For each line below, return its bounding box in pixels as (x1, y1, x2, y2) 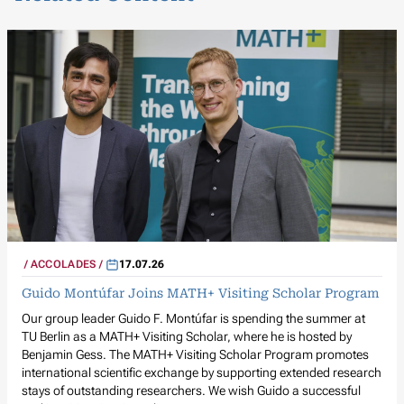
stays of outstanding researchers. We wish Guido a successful (22, 383, 361, 398)
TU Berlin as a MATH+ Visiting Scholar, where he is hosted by (22, 329, 352, 344)
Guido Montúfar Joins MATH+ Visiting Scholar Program (22, 286, 380, 300)
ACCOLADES (30, 258, 96, 271)
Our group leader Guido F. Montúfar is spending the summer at (22, 311, 365, 326)
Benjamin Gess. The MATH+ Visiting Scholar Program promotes (22, 347, 369, 362)
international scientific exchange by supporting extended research (22, 365, 381, 380)
